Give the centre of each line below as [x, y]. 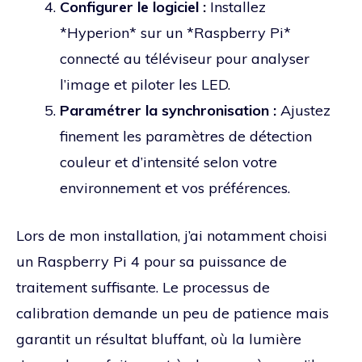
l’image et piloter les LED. [145, 85]
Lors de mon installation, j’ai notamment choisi [172, 236]
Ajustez [303, 111]
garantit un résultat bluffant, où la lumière [159, 339]
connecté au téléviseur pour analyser [185, 59]
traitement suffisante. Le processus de [143, 288]
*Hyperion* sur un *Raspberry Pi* [175, 33]
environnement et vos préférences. [175, 188]
